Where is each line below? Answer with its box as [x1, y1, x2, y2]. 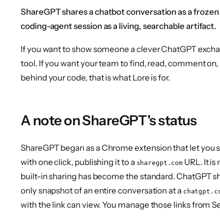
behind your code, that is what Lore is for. [21, 72, 170, 82]
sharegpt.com [136, 159, 183, 167]
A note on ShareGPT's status [21, 111, 197, 129]
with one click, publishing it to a [21, 157, 137, 167]
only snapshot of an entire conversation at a [21, 186, 183, 196]
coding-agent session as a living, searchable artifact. [21, 21, 217, 31]
